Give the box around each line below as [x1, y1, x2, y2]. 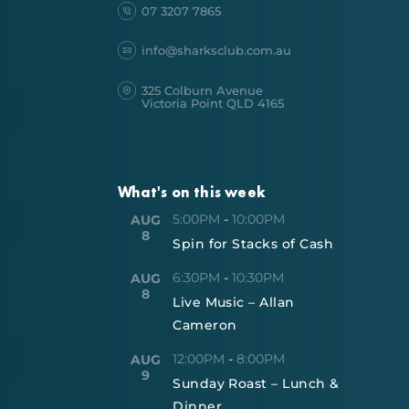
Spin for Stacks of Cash [173, 235, 334, 252]
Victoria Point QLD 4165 [142, 96, 285, 111]
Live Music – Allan [173, 293, 295, 310]
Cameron [173, 316, 237, 333]
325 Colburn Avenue [142, 83, 264, 99]
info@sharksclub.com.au [142, 43, 292, 58]
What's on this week [118, 182, 266, 202]
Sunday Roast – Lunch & [173, 374, 340, 392]
